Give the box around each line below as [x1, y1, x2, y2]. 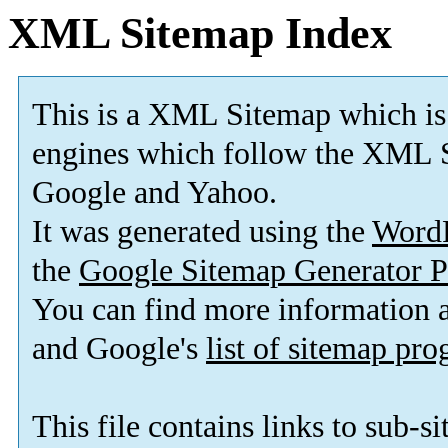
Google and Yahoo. [32, 175, 277, 211]
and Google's [32, 331, 206, 367]
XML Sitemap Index [8, 9, 392, 58]
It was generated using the [32, 214, 372, 250]
